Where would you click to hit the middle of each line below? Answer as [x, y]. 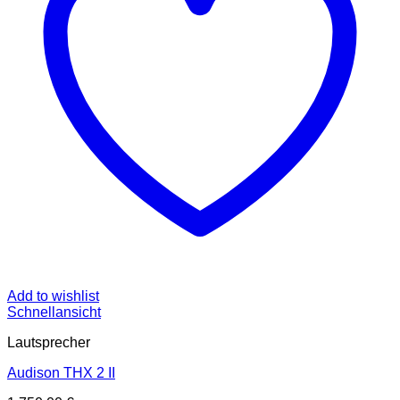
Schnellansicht [54, 312]
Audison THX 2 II [61, 372]
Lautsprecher [49, 342]
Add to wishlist [53, 296]
